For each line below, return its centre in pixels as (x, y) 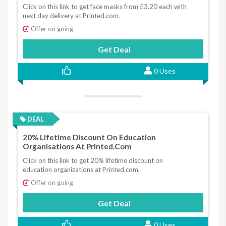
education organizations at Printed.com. (81, 170)
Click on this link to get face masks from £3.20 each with (105, 6)
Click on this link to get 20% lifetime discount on (93, 161)
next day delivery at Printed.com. (71, 15)
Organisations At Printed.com (77, 147)
